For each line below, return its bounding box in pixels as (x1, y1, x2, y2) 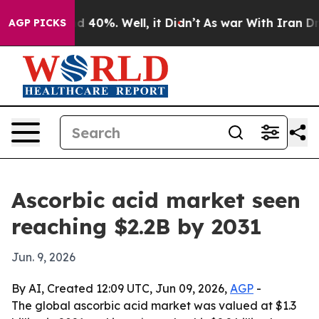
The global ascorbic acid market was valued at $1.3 (11, 298, 296, 313)
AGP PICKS (9, 16, 66, 29)
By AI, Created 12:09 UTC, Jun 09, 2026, (11, 281, 230, 296)
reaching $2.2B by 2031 (11, 213, 262, 240)
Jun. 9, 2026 (11, 250, 75, 264)
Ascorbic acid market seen (11, 187, 300, 214)
